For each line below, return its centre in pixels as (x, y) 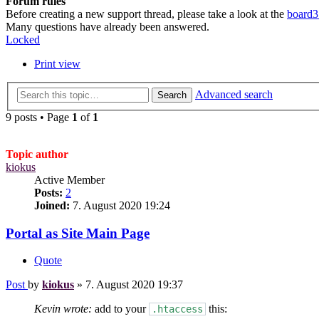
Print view (57, 64)
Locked (23, 40)
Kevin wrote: (63, 309)
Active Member (69, 180)
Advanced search (234, 94)
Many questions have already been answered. (108, 27)
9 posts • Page (39, 117)
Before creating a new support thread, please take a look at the (146, 14)
